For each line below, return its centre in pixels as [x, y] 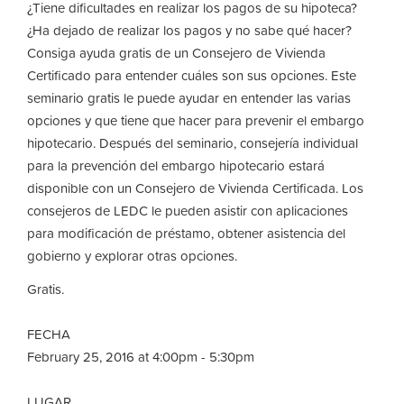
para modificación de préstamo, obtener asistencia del [186, 233]
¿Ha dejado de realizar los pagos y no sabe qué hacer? [189, 30]
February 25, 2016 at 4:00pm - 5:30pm [141, 357]
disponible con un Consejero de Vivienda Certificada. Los [195, 188]
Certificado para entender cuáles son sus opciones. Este [192, 75]
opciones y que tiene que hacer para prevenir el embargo [196, 120]
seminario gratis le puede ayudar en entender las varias [189, 97]
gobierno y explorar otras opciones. [132, 255]
